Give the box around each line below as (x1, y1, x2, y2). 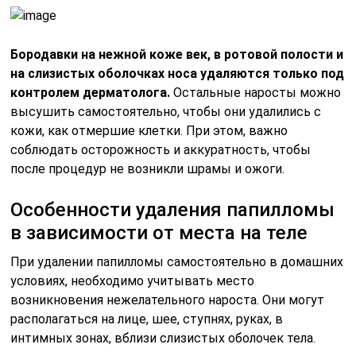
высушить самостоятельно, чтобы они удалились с (10, 103, 322, 119)
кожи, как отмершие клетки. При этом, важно (10, 122, 288, 138)
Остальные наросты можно (170, 84, 342, 100)
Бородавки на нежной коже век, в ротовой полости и (10, 46, 344, 62)
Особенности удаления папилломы (10, 198, 335, 221)
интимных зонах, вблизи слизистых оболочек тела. (10, 330, 316, 346)
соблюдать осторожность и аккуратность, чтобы (10, 141, 311, 157)
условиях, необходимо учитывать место (10, 273, 255, 288)
